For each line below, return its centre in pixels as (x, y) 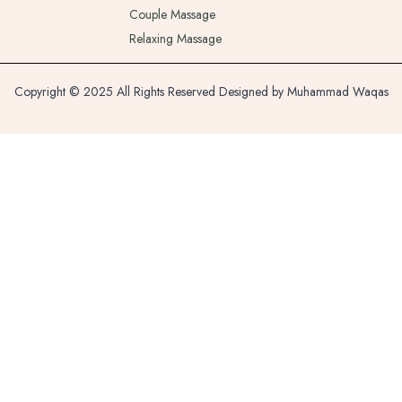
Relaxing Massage (175, 39)
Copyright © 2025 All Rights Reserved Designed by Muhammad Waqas (201, 92)
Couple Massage (172, 14)
